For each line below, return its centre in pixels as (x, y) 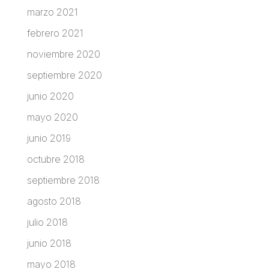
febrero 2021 (55, 33)
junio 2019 (49, 138)
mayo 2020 (52, 117)
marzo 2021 (52, 12)
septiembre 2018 (63, 180)
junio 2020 (50, 96)
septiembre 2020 (64, 75)
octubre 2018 (56, 159)
